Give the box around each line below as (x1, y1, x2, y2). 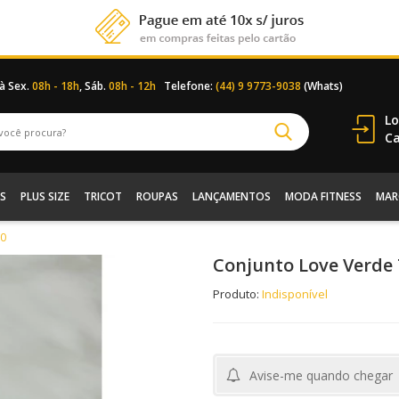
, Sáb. (79, 78, 109, 94)
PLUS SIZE (20, 189, 69, 204)
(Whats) (301, 78, 343, 94)
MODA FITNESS (284, 189, 362, 204)
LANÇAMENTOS (191, 189, 271, 204)
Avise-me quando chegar (249, 367, 393, 384)
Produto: (213, 286, 259, 302)
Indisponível (262, 286, 328, 302)
